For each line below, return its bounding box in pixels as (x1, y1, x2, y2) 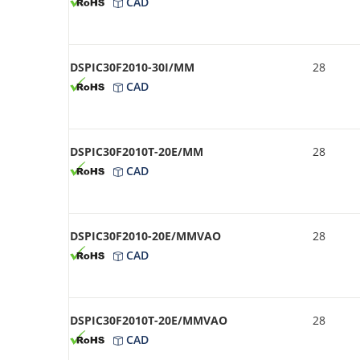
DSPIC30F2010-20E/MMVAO (70, 227, 221, 243)
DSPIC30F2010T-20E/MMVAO (70, 312, 227, 328)
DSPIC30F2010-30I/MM (70, 59, 194, 75)
